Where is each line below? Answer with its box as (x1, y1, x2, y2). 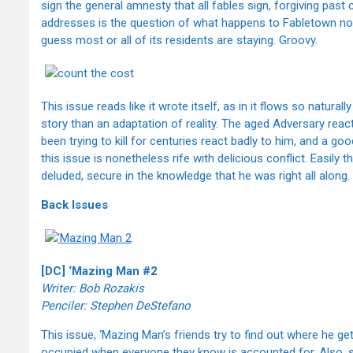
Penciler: (41, 299, 90, 314)
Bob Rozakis (79, 281, 144, 296)
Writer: (41, 281, 79, 296)
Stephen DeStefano (90, 299, 191, 314)
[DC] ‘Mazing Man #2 (41, 264, 158, 279)
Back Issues (41, 198, 108, 213)
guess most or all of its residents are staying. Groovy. (41, 33, 318, 48)
